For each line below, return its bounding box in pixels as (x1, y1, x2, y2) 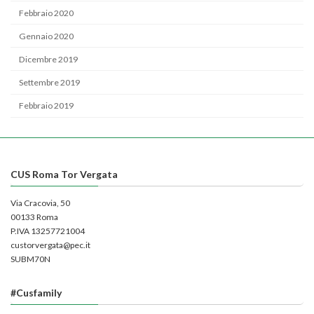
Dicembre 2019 (19, 53, 78, 64)
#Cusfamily (11, 286, 62, 299)
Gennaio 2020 (19, 30, 74, 41)
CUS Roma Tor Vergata (11, 168, 118, 180)
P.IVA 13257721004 (11, 225, 85, 236)
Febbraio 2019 (19, 100, 74, 111)
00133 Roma (11, 211, 58, 222)
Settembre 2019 (19, 76, 81, 88)
